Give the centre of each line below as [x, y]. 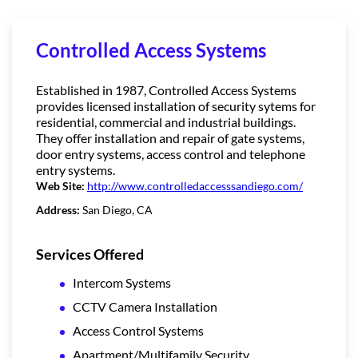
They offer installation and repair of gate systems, [170, 137]
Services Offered [90, 254]
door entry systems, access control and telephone [171, 153]
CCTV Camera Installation [145, 306]
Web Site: [62, 185]
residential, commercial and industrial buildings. [166, 121]
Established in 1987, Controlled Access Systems [166, 89]
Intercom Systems [122, 282]
